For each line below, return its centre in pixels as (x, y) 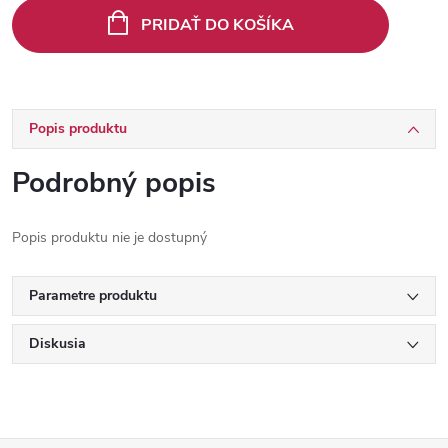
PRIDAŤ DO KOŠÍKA (217, 25)
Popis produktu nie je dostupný (109, 237)
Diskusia (57, 343)
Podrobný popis (114, 183)
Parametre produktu (93, 295)
